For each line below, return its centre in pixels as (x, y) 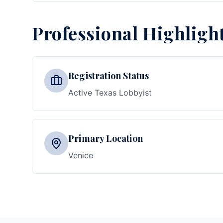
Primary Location (106, 138)
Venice (81, 155)
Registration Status (109, 76)
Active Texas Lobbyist (110, 93)
